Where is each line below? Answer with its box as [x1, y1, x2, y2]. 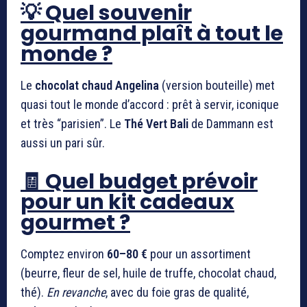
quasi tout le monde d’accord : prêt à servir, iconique [21, 97, 279, 112]
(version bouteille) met [159, 77, 275, 93]
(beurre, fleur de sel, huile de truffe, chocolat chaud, [21, 265, 276, 280]
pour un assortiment [147, 246, 251, 261]
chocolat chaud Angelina [35, 77, 159, 93]
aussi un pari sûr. [21, 135, 105, 150]
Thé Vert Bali [124, 116, 188, 131]
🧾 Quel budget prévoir [21, 167, 258, 196]
